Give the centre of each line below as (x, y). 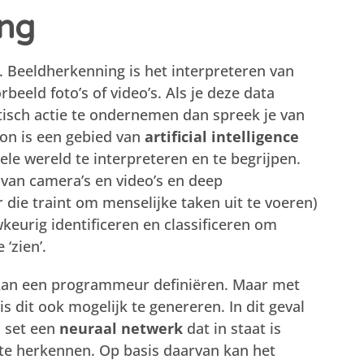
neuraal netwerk (121, 328)
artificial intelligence (221, 136)
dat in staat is (232, 328)
